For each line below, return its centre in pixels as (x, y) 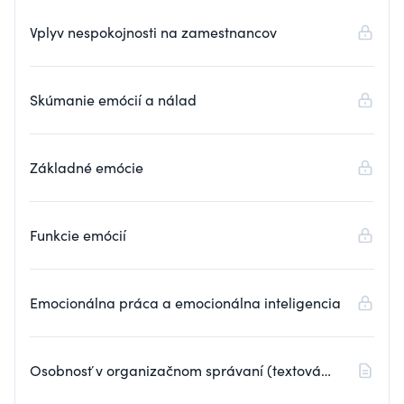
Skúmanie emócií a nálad (113, 100)
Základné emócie (87, 167)
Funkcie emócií (78, 235)
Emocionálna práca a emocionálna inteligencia (185, 303)
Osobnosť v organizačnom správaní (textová (175, 370)
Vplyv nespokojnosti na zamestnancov (153, 32)
